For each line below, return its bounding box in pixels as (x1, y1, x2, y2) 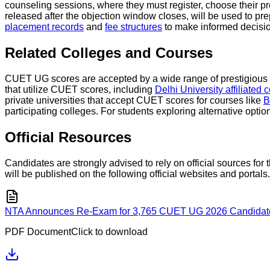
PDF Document (5, 226, 71, 237)
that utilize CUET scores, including (5, 84, 155, 95)
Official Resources (5, 128, 131, 145)
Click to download (71, 226, 148, 237)
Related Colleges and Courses (5, 44, 213, 61)
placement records (5, 21, 84, 32)
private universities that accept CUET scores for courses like (5, 95, 263, 105)
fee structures (105, 21, 162, 32)
